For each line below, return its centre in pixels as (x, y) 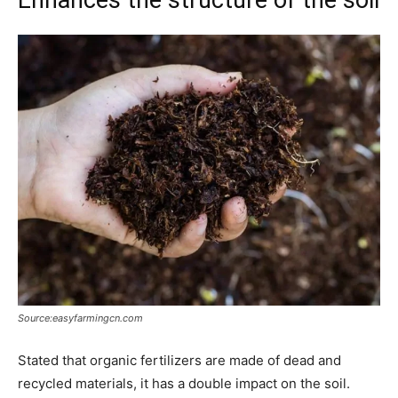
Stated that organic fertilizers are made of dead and (179, 361)
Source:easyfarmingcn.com (80, 318)
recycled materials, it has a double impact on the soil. (184, 384)
